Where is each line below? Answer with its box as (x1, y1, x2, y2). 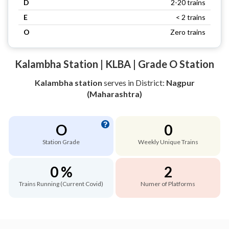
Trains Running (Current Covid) (19, 179, 103, 188)
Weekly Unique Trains (138, 138, 198, 146)
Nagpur (166, 77, 195, 87)
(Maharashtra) (87, 88, 142, 99)
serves (102, 77, 128, 87)
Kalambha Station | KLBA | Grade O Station (15, 57, 214, 70)
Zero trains (170, 27, 205, 36)
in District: (127, 77, 166, 87)
